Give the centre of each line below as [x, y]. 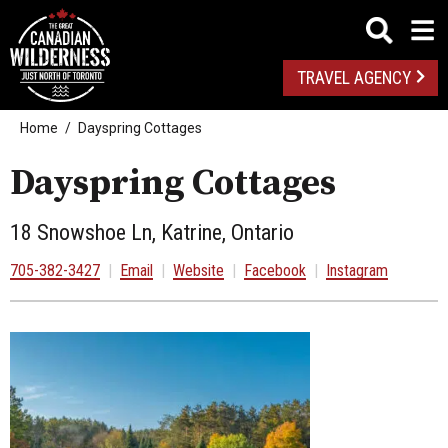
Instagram [357, 270]
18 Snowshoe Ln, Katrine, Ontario [152, 232]
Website [198, 270]
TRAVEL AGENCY [353, 78]
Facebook [275, 270]
